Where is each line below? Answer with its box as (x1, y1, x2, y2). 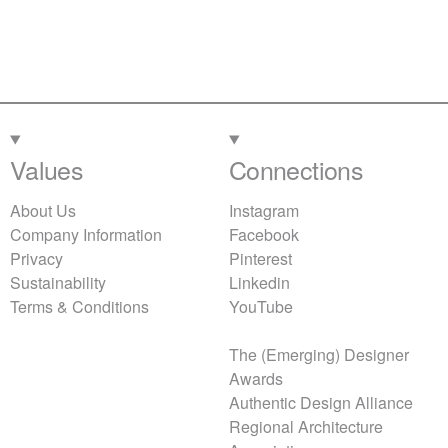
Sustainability (10, 271, 106, 295)
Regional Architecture (229, 415, 383, 439)
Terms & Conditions (10, 295, 149, 319)
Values (10, 151, 84, 188)
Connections (229, 151, 363, 188)
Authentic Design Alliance (229, 391, 413, 415)
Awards (229, 367, 283, 391)
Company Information (10, 223, 162, 247)
